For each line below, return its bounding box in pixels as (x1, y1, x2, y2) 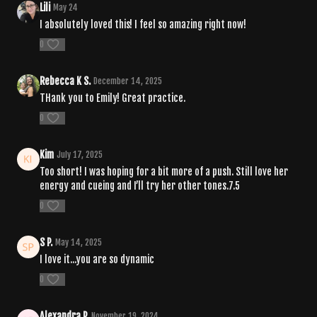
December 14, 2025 (93, 75, 162, 86)
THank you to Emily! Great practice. (40, 91, 185, 104)
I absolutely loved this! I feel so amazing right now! (40, 18, 246, 30)
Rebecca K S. (40, 74, 91, 87)
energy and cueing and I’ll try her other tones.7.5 (40, 179, 240, 192)
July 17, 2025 (57, 149, 103, 160)
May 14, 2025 (55, 236, 102, 248)
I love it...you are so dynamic (40, 253, 154, 265)
